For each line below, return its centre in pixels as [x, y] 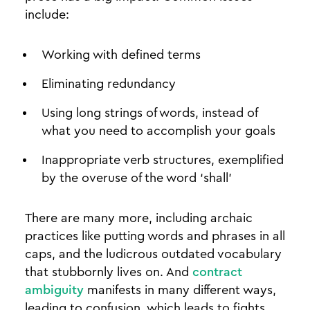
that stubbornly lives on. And [109, 272]
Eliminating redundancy [109, 84]
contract [217, 272]
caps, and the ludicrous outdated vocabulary [153, 254]
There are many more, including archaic [139, 218]
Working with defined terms [121, 55]
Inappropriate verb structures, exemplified [163, 160]
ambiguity [54, 290]
